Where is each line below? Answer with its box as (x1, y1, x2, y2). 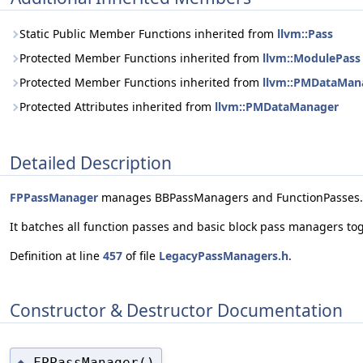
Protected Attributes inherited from (19, 99, 215, 114)
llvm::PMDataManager (215, 99, 339, 114)
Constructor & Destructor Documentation (10, 298, 343, 322)
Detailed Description (10, 151, 172, 174)
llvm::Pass (277, 26, 333, 41)
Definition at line (10, 248, 103, 264)
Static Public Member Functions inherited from (19, 26, 277, 41)
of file (122, 248, 159, 264)
